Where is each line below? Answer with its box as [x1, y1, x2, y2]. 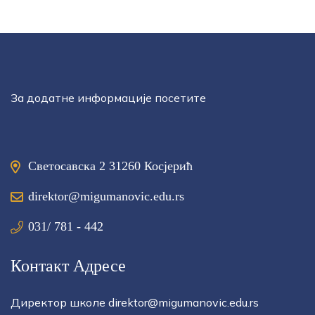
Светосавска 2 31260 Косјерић [28, 159, 193, 173]
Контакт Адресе [11, 257, 126, 275]
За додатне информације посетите [11, 91, 206, 105]
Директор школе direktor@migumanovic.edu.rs [11, 295, 259, 309]
